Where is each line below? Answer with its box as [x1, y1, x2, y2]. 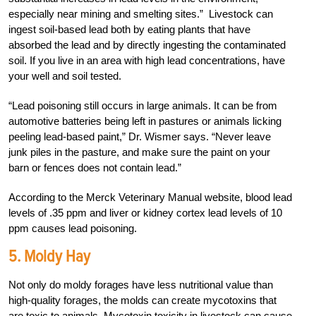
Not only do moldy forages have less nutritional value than [8, 278, 273, 291]
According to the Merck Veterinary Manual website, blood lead [8, 190, 292, 203]
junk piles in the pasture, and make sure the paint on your [8, 145, 270, 158]
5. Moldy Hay [8, 245, 90, 267]
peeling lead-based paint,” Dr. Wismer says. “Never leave [8, 130, 271, 142]
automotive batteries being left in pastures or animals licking [8, 114, 281, 127]
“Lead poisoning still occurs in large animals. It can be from [8, 99, 277, 111]
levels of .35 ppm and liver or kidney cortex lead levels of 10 [8, 206, 282, 219]
